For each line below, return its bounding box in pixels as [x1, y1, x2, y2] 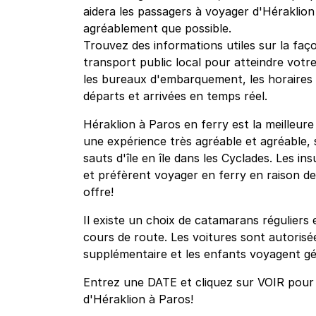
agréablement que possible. [83, 21, 231, 36]
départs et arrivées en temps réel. [83, 89, 267, 104]
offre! [83, 185, 114, 200]
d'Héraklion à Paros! [83, 292, 193, 307]
